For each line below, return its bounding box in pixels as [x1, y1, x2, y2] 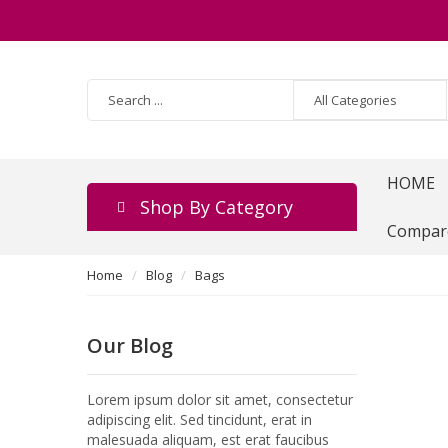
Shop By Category [140, 195, 293, 219]
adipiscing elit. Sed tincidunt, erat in [87, 410, 312, 429]
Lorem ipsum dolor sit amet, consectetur [87, 390, 353, 409]
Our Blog [87, 332, 173, 359]
